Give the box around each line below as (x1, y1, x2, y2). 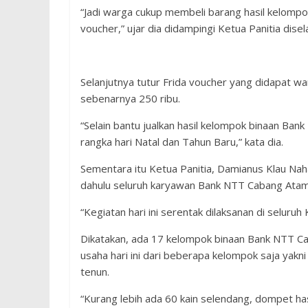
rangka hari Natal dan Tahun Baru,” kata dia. (80, 135, 283, 148)
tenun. (80, 265, 109, 278)
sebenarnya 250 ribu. (80, 91, 180, 105)
